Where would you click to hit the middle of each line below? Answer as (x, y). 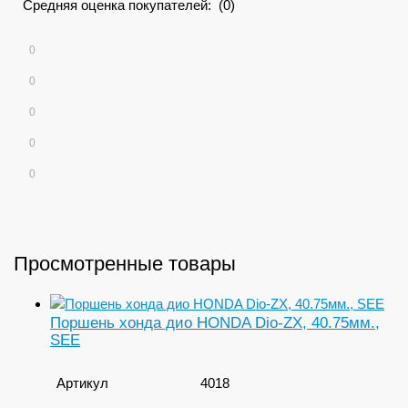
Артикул (82, 383)
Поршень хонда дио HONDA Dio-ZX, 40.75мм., (215, 322)
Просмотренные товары (125, 264)
